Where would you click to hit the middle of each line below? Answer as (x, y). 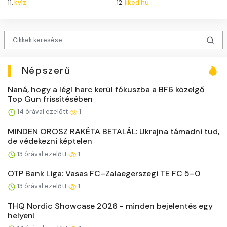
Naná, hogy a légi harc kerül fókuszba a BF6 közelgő (106, 89)
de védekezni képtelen (50, 141)
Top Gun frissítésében (50, 99)
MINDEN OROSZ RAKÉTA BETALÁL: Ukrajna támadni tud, (113, 131)
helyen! (21, 215)
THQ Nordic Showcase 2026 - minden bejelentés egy (110, 206)
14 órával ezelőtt (43, 111)
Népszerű (46, 70)
